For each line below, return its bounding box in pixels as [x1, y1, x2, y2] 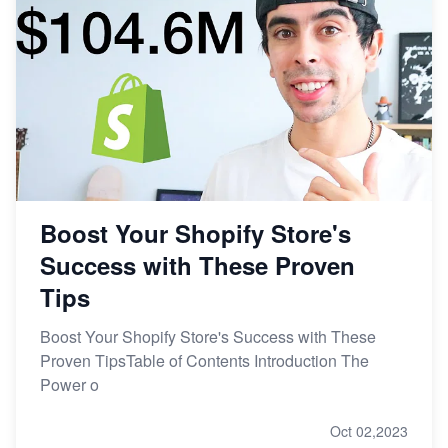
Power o [40, 373, 99, 397]
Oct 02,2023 [330, 421, 408, 442]
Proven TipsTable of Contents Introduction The [40, 349, 369, 373]
